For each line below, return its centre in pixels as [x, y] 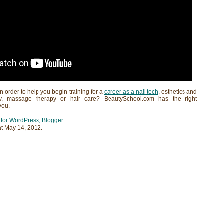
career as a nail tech [131, 92]
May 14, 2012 [23, 128]
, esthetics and [178, 92]
